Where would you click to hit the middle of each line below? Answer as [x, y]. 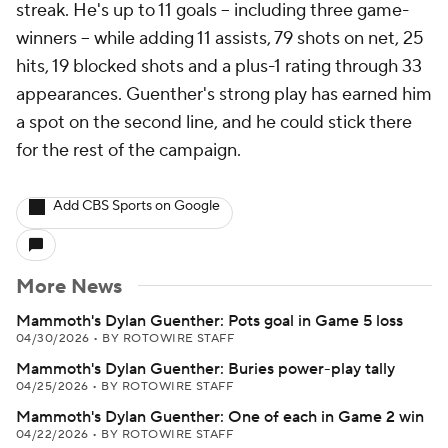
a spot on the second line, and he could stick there [214, 122]
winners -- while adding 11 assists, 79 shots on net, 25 [220, 38]
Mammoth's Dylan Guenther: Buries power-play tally [205, 369]
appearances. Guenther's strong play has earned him [224, 94]
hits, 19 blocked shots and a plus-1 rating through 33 [219, 66]
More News [69, 287]
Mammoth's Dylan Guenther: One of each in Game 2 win [220, 417]
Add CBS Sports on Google [136, 206]
